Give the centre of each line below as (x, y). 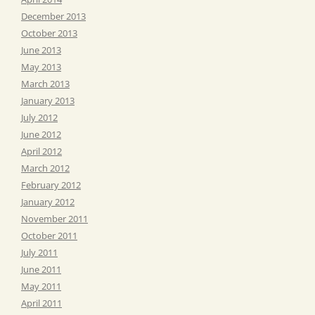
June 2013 (41, 50)
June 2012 (41, 134)
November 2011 (54, 218)
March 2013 (45, 83)
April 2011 (41, 303)
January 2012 (48, 201)
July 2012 (39, 117)
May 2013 (41, 66)
